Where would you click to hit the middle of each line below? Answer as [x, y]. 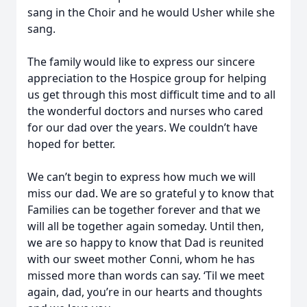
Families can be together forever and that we [144, 210]
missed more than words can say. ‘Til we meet [146, 275]
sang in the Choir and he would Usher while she [151, 12]
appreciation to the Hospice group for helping [147, 78]
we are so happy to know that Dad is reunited [146, 243]
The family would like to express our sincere [141, 62]
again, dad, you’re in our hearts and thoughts [145, 292]
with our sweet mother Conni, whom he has [141, 259]
